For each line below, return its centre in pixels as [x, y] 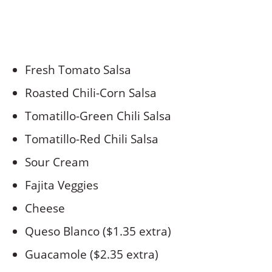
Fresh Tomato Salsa [78, 70]
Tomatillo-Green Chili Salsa [98, 116]
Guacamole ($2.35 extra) [92, 255]
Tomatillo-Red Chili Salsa [92, 139]
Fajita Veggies [62, 185]
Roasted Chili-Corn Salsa [91, 93]
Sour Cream [57, 162]
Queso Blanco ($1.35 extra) [98, 232]
